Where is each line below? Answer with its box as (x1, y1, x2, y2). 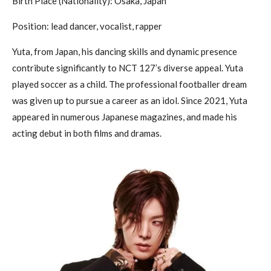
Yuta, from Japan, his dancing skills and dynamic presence (12, 45, 237, 57)
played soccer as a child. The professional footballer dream (12, 78, 247, 90)
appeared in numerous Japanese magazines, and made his (12, 111, 237, 122)
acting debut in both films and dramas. (12, 127, 162, 139)
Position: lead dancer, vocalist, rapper (12, 20, 162, 31)
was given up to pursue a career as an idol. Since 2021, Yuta (12, 94, 247, 106)
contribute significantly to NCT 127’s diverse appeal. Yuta (12, 62, 243, 73)
